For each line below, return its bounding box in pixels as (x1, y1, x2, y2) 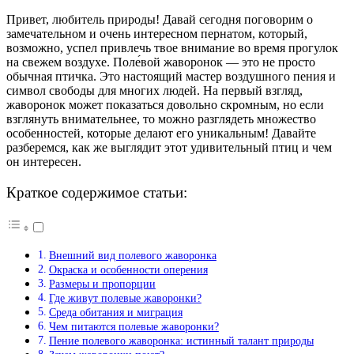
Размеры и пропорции (48, 277, 156, 291)
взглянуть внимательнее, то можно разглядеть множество (6, 111, 316, 126)
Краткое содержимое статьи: (6, 183, 187, 201)
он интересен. (6, 154, 81, 168)
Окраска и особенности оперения (48, 263, 208, 277)
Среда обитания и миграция (48, 306, 183, 319)
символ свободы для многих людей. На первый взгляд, (6, 83, 303, 97)
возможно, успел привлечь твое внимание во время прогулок (6, 40, 338, 55)
